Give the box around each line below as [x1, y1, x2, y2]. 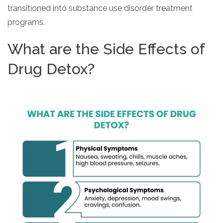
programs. [7, 17, 45, 27]
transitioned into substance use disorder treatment [7, 3, 193, 13]
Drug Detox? [7, 60, 95, 78]
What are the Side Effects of [7, 40, 205, 58]
